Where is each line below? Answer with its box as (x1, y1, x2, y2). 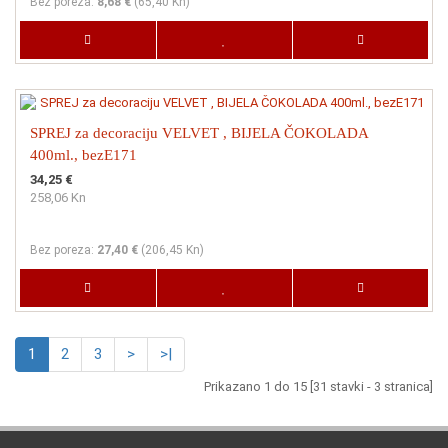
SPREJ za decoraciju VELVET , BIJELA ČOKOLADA (30, 124, 368, 141)
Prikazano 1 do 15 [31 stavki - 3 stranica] (204, 378, 433, 394)
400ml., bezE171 (30, 146, 137, 163)
